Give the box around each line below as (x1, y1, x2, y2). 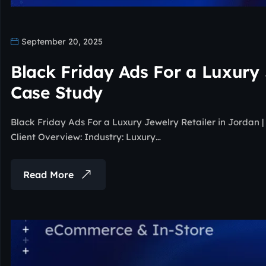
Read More (23, 168, 74, 180)
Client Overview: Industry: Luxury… (11, 131, 161, 142)
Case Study (11, 81, 103, 103)
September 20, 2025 (19, 36, 103, 47)
